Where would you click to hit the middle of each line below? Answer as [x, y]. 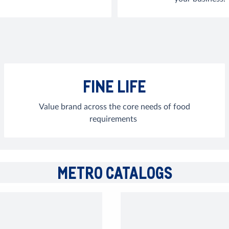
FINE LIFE [114, 86]
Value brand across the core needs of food [114, 107]
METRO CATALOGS [114, 173]
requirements [114, 119]
